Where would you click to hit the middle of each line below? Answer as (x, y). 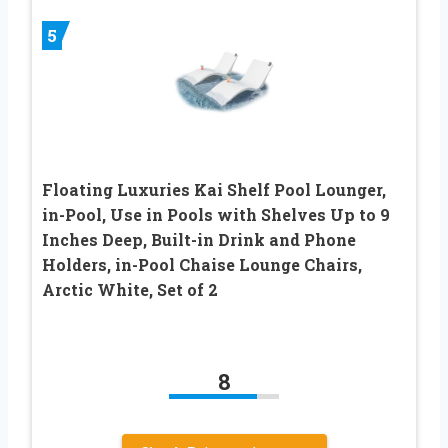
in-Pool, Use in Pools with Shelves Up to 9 (216, 214)
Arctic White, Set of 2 (130, 289)
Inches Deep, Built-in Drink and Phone (199, 239)
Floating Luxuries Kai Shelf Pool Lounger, (214, 189)
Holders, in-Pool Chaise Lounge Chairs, (202, 264)
